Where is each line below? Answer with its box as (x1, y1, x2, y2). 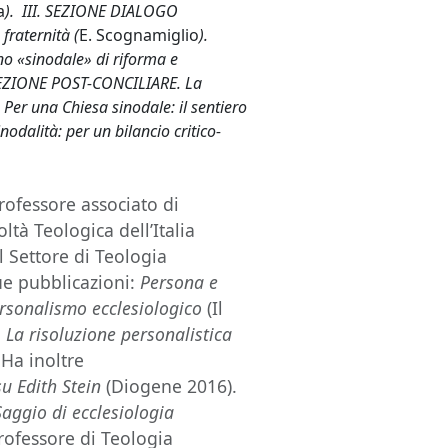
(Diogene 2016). (101, 374, 238, 398)
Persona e (135, 270, 219, 294)
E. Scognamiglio (79, 24, 200, 46)
